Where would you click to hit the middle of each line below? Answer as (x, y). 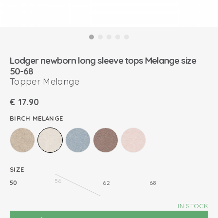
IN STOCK (193, 206)
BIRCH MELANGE (36, 118)
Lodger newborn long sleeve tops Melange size (103, 60)
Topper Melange (45, 82)
